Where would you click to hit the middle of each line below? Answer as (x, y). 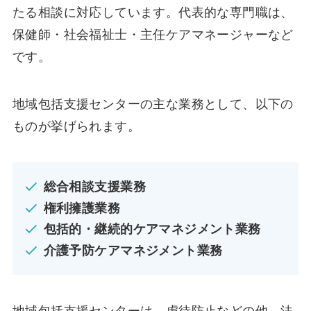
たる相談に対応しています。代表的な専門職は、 (153, 13)
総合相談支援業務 (94, 187)
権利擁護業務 (82, 208)
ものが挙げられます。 (76, 127)
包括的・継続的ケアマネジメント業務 (152, 229)
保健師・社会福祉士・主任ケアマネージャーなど (153, 35)
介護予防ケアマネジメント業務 (133, 250)
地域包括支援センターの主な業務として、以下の (153, 104)
